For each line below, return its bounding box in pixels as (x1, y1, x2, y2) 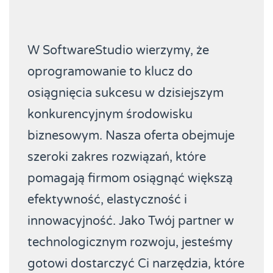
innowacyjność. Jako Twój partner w (27, 214, 234, 229)
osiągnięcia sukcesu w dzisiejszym (27, 86, 224, 101)
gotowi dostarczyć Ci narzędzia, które (27, 257, 244, 272)
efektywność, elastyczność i (27, 193, 187, 208)
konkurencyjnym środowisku (27, 107, 193, 122)
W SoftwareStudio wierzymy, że (27, 43, 209, 58)
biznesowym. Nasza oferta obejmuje (27, 129, 235, 144)
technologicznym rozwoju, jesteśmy (27, 235, 233, 250)
